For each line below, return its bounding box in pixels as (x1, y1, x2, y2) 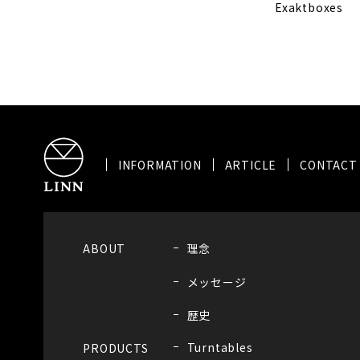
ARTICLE (224, 156, 277, 173)
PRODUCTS (83, 339, 149, 356)
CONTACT (300, 156, 358, 173)
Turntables (186, 339, 253, 356)
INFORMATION (117, 156, 202, 173)
